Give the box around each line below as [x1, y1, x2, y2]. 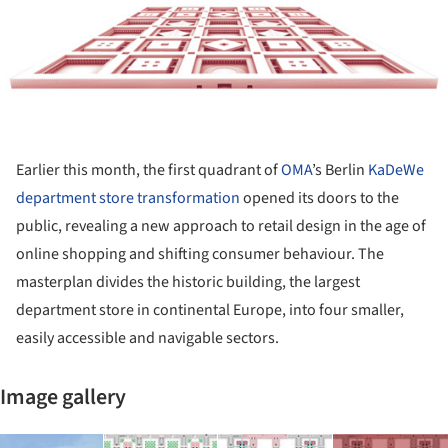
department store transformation [16, 186, 240, 209]
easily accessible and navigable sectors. [16, 326, 279, 349]
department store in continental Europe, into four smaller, [16, 298, 404, 321]
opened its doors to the [240, 186, 399, 209]
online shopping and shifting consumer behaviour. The [16, 242, 384, 265]
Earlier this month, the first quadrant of [16, 158, 281, 181]
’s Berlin [312, 158, 368, 181]
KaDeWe [368, 158, 424, 181]
